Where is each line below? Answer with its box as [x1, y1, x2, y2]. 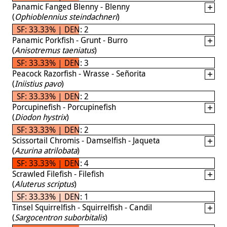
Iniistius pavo [15, 78, 61, 89]
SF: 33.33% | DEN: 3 [17, 57, 89, 68]
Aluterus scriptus [15, 178, 74, 190]
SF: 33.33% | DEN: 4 [17, 157, 89, 169]
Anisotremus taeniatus [15, 44, 94, 56]
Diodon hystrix [15, 111, 66, 123]
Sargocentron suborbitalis [15, 211, 105, 223]
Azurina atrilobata [15, 144, 77, 156]
